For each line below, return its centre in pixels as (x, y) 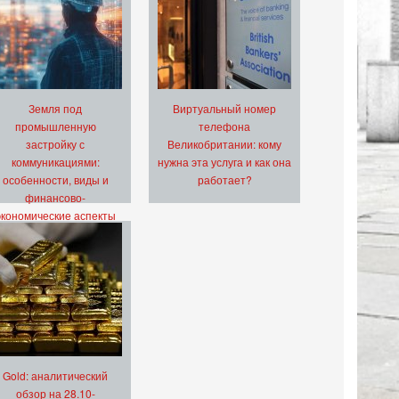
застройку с (55, 144)
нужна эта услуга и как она (224, 162)
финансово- (55, 198)
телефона (224, 126)
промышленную (55, 126)
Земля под (55, 109)
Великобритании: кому (224, 144)
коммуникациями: (55, 162)
